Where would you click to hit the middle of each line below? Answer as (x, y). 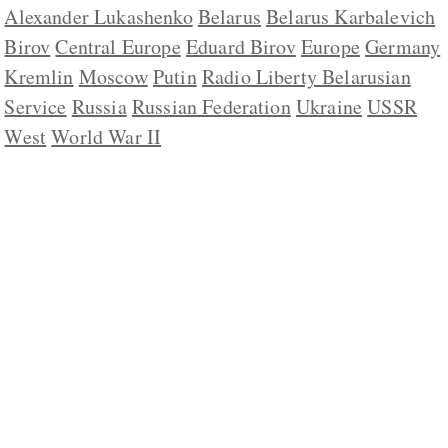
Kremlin (39, 77)
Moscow (113, 77)
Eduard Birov (240, 47)
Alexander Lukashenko (98, 17)
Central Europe (118, 47)
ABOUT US (224, 436)
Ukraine (329, 107)
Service (35, 107)
